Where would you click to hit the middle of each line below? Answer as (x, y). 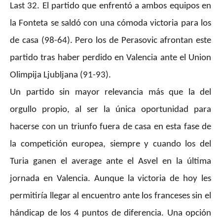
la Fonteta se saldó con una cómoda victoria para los (110, 24)
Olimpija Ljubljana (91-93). (60, 75)
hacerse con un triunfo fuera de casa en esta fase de (110, 127)
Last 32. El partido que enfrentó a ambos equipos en (110, 6)
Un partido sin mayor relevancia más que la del (110, 93)
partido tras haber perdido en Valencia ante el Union (110, 58)
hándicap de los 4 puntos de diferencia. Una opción (110, 214)
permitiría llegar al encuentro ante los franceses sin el (110, 196)
